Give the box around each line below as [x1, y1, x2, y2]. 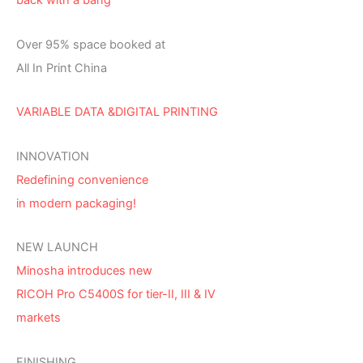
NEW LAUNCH [16, 240, 98, 255]
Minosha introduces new [16, 263, 152, 279]
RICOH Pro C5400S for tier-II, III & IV [16, 287, 216, 302]
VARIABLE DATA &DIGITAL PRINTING [16, 105, 218, 120]
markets [16, 310, 61, 326]
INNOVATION [16, 148, 89, 164]
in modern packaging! [16, 195, 136, 211]
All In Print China [16, 60, 107, 75]
